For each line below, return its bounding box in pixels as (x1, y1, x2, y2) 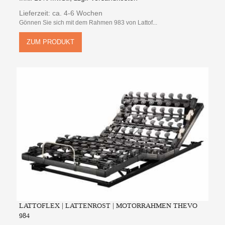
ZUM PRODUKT (27, 38, 75, 46)
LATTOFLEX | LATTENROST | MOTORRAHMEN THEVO (19, 201, 198, 211)
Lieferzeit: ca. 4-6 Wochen (19, 9, 103, 17)
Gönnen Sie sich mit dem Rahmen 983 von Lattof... (19, 19, 158, 26)
